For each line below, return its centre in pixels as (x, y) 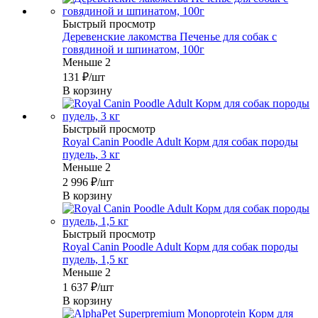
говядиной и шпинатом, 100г (133, 50)
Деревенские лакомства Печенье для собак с (170, 37)
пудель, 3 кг (91, 155)
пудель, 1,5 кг (95, 260)
